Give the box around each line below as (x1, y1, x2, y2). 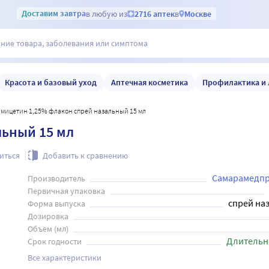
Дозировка (27, 211, 68, 222)
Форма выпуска (27, 198, 85, 209)
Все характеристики (27, 252, 101, 263)
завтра (60, 8, 86, 19)
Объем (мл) (27, 223, 68, 234)
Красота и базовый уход (5, 76, 97, 88)
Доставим (22, 8, 60, 19)
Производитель (27, 173, 85, 184)
